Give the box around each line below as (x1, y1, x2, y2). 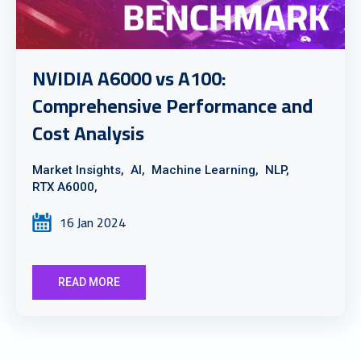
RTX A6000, (32, 180, 98, 194)
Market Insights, (32, 163, 124, 177)
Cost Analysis (32, 115, 144, 151)
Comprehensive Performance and (32, 88, 313, 124)
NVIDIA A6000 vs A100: (32, 60, 226, 97)
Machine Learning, (151, 163, 259, 177)
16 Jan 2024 (60, 210, 126, 234)
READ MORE (58, 276, 120, 288)
